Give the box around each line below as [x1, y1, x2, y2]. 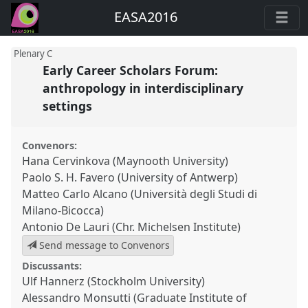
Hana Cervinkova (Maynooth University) [22, 153, 229, 168]
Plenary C [13, 47, 52, 60]
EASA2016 [114, 8, 178, 27]
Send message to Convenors [36, 239, 170, 252]
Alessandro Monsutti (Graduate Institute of [22, 290, 247, 306]
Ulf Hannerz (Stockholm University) [22, 274, 206, 289]
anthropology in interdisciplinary [42, 80, 243, 97]
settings [42, 98, 96, 115]
